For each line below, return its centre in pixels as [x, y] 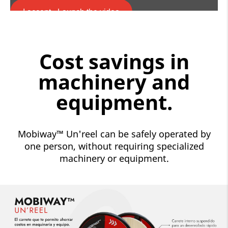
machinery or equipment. [114, 159]
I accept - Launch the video [71, 12]
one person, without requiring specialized [114, 146]
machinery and [114, 82]
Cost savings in [114, 62]
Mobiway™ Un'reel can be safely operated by [114, 134]
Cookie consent [52, 39]
